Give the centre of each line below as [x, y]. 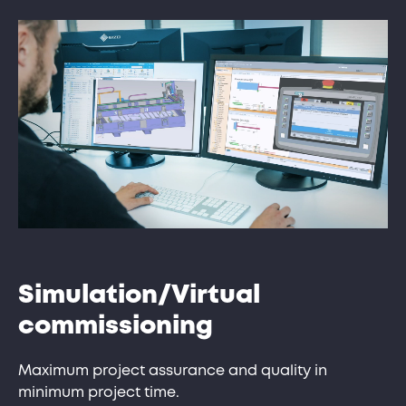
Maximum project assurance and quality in [173, 371]
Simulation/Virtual [139, 295]
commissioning [116, 326]
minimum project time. [99, 392]
